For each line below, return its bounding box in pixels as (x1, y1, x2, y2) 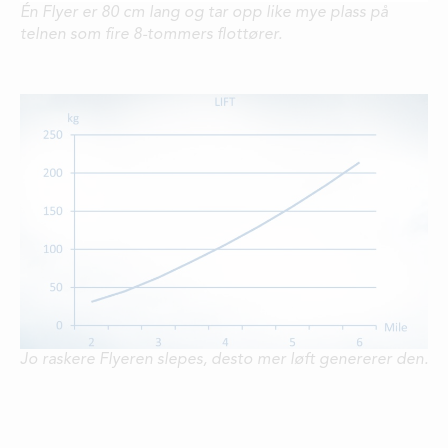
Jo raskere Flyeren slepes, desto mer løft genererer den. (20, 351, 428, 368)
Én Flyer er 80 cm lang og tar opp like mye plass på (20, 5, 388, 22)
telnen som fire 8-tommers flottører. (20, 27, 282, 44)
